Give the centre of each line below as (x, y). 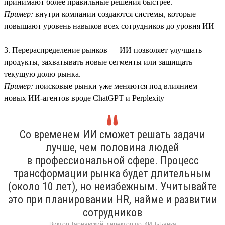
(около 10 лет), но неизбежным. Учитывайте (113, 186)
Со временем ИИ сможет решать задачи (113, 134)
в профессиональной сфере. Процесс (113, 160)
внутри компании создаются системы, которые (115, 14)
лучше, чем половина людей (113, 147)
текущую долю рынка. (42, 74)
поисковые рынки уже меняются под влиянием (115, 86)
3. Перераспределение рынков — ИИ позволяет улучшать (103, 50)
